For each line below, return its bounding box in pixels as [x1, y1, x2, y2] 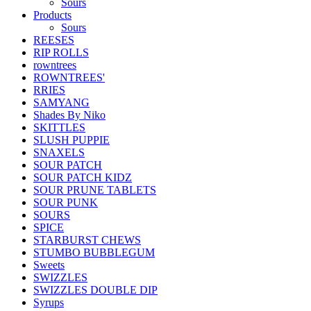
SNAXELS [33, 146, 85, 158]
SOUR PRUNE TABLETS [33, 184, 156, 196]
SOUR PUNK [33, 196, 98, 208]
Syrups [33, 296, 64, 308]
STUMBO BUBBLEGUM [33, 246, 155, 258]
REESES [33, 34, 74, 46]
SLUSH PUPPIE [33, 134, 110, 146]
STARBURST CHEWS [33, 234, 141, 246]
